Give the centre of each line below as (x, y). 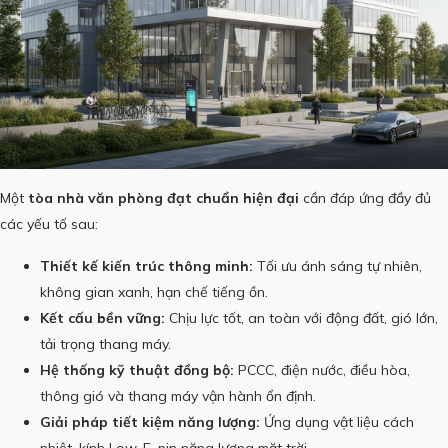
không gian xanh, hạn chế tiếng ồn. (154, 292)
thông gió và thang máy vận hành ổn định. (178, 396)
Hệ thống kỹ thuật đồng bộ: (137, 370)
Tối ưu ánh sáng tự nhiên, (337, 266)
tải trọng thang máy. (105, 344)
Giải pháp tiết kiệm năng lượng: (150, 422)
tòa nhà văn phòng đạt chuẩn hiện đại (163, 198)
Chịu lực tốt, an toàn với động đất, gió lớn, (301, 318)
